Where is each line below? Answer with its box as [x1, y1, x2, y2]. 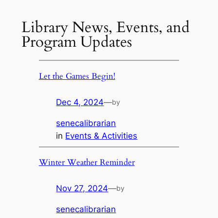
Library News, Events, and [21, 17, 190, 37]
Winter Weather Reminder [38, 157, 135, 168]
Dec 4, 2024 [56, 97, 104, 107]
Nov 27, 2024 [56, 183, 109, 194]
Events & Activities [65, 130, 138, 141]
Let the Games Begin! [38, 71, 115, 82]
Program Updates [21, 31, 132, 52]
